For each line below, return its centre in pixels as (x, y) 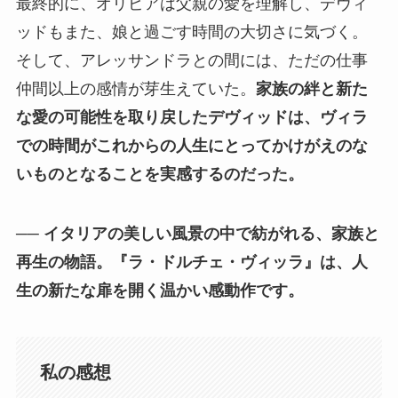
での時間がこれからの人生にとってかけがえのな (191, 145)
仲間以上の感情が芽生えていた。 (135, 88)
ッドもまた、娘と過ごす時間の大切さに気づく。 (191, 32)
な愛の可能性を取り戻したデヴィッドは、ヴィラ (191, 117)
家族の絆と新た (311, 88)
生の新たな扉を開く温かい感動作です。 (159, 291)
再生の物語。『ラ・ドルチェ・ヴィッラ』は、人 (191, 263)
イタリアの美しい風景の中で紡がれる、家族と (211, 234)
